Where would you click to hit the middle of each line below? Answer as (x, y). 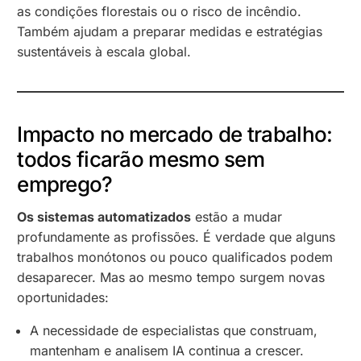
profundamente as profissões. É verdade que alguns (176, 237)
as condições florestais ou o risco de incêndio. (160, 11)
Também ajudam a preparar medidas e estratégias (170, 31)
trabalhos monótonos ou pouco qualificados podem (175, 257)
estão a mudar (237, 216)
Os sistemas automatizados (104, 216)
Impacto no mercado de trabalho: (175, 134)
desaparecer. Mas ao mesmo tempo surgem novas (171, 277)
